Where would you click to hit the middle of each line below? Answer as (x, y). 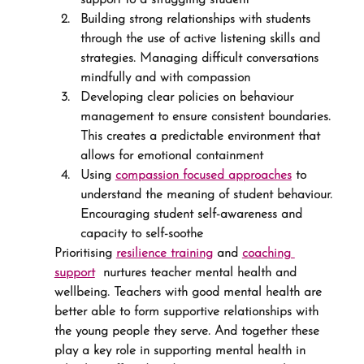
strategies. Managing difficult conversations (201, 58)
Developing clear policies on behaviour (188, 97)
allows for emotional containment (171, 156)
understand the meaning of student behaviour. (208, 195)
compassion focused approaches (203, 175)
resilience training (164, 253)
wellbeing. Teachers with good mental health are (190, 292)
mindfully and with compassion (165, 78)
